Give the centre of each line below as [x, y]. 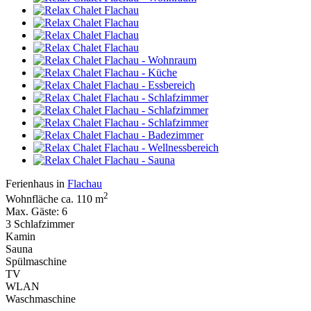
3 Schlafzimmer [40, 224]
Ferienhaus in [36, 183]
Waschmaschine [41, 299]
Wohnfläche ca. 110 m [54, 199]
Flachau [85, 183]
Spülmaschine [36, 262]
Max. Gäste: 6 [36, 212]
